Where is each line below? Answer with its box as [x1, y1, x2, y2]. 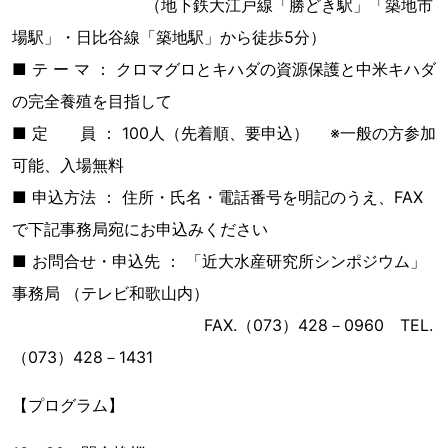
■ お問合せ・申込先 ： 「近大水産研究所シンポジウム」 [12, 251, 426, 271]
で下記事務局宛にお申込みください [12, 219, 268, 239]
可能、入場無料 [12, 155, 124, 175]
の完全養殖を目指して [12, 91, 172, 111]
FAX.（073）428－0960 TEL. [12, 315, 433, 335]
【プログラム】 [12, 395, 124, 415]
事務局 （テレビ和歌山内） [12, 283, 209, 303]
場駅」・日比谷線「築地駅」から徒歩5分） [12, 27, 326, 47]
